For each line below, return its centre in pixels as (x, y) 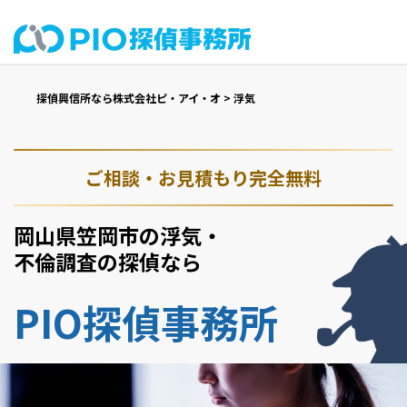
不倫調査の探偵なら (108, 262)
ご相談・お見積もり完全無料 (203, 178)
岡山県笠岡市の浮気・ (118, 235)
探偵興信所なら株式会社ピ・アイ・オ (130, 98)
